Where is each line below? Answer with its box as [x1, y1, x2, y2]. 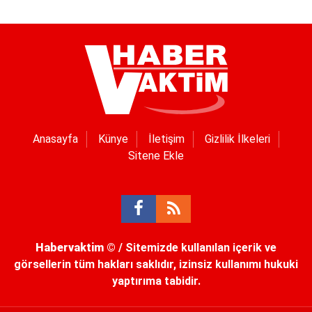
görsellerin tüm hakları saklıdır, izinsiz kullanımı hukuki [14, 258, 298, 271]
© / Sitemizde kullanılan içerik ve [104, 241, 276, 254]
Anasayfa [33, 132, 78, 146]
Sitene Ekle [128, 149, 184, 162]
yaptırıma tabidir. [111, 274, 201, 288]
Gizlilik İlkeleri [205, 132, 270, 146]
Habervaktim [36, 241, 104, 254]
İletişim [148, 132, 185, 146]
